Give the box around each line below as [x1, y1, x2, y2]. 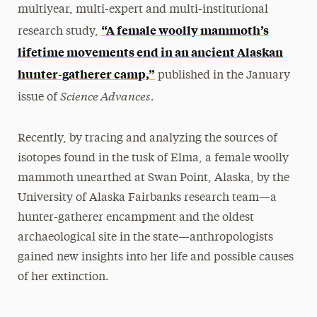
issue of [17, 91, 60, 103]
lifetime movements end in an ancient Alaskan [17, 43, 283, 59]
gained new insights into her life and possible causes [17, 251, 294, 263]
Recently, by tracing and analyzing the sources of [17, 132, 277, 144]
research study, [17, 25, 101, 38]
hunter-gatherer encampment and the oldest [17, 212, 254, 224]
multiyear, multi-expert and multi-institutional [17, 4, 268, 16]
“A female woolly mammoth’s [100, 21, 269, 38]
